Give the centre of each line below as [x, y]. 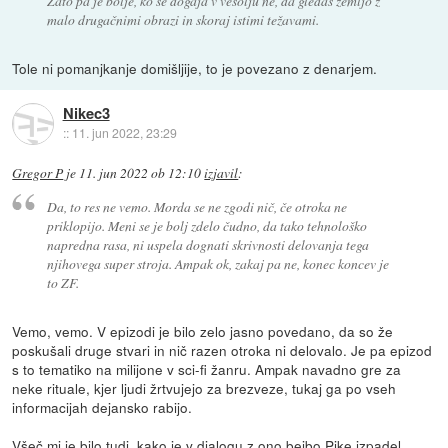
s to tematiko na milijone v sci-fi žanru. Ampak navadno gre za [207, 368]
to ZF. [62, 282]
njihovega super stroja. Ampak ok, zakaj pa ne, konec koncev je [217, 263]
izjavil [221, 173]
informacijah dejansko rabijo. [102, 406]
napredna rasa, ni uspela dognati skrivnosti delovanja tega [207, 244]
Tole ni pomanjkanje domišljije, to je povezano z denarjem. [195, 68]
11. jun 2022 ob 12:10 [140, 173]
